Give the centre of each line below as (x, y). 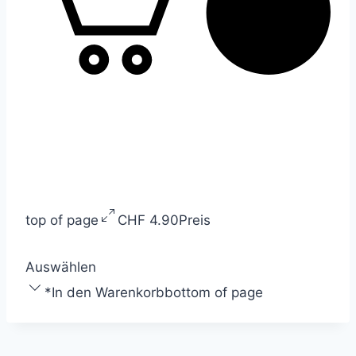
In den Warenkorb (108, 292)
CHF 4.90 (148, 220)
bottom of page (214, 292)
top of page (62, 220)
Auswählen (61, 267)
